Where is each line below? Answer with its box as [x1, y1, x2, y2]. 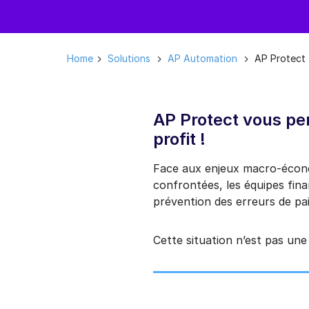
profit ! [153, 129, 206, 149]
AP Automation [167, 52, 237, 64]
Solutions [107, 52, 150, 64]
